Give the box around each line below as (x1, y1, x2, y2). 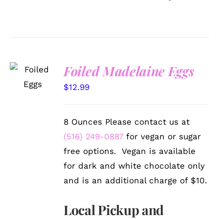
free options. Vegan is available (64, 146, 196, 156)
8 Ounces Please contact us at (64, 116, 190, 127)
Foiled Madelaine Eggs (64, 62, 194, 80)
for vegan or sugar (123, 131, 201, 141)
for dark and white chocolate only (64, 160, 205, 171)
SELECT (19, 60, 46, 67)
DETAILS (17, 89, 46, 97)
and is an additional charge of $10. (64, 175, 208, 185)
